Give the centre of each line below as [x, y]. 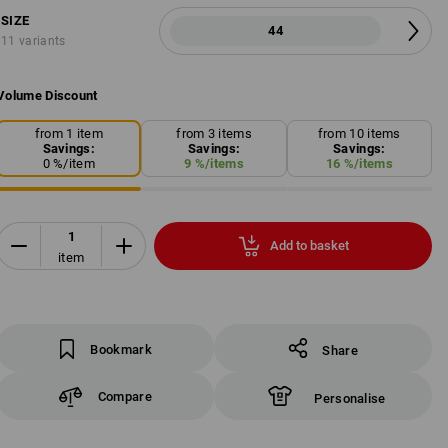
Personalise [350, 398]
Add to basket [309, 246]
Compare [124, 396]
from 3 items [214, 133]
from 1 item [68, 133]
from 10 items [359, 133]
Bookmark [121, 349]
